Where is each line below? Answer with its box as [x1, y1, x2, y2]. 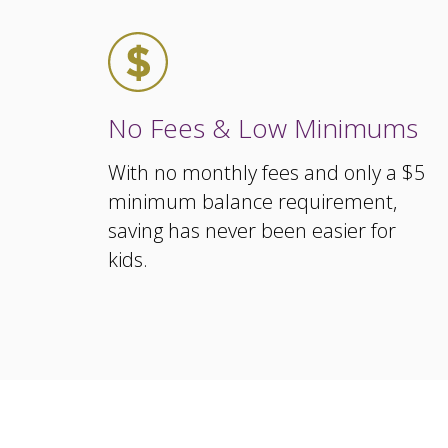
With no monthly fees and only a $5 [108, 159, 425, 186]
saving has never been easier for [108, 217, 396, 244]
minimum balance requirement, [108, 188, 397, 215]
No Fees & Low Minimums [108, 110, 418, 146]
